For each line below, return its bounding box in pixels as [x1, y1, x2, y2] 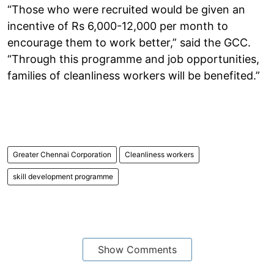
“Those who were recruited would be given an [7, 2, 245, 16]
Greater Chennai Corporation [13, 149, 111, 159]
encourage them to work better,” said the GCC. [7, 35, 251, 49]
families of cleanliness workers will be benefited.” [7, 68, 260, 82]
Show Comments [97, 243, 177, 256]
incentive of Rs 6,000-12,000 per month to [7, 19, 228, 32]
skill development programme [13, 171, 113, 181]
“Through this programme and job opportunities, [7, 52, 259, 65]
